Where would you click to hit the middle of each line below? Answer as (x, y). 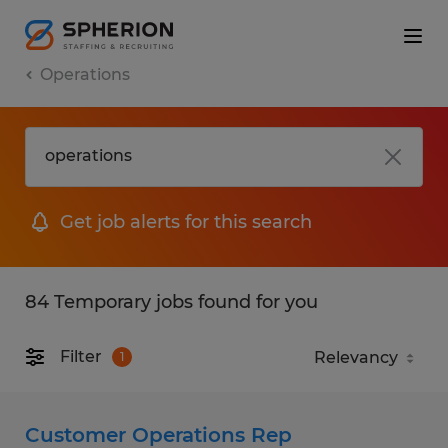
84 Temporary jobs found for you (171, 301)
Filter (81, 357)
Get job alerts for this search (186, 221)
